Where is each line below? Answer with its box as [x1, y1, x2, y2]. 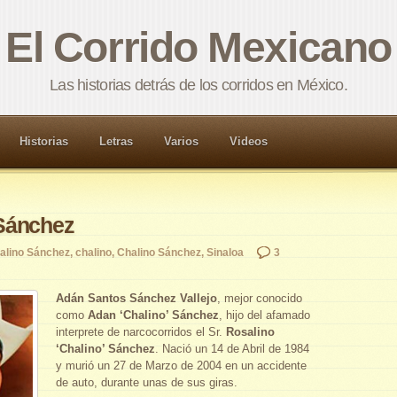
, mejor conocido [217, 292, 302, 305]
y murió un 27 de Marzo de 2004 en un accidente [56, 359, 307, 372]
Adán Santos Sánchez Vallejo [56, 292, 217, 305]
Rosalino [226, 325, 275, 339]
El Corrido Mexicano [5, 24, 392, 71]
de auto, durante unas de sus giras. [56, 376, 237, 389]
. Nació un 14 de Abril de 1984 [155, 342, 309, 355]
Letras [99, 135, 133, 148]
